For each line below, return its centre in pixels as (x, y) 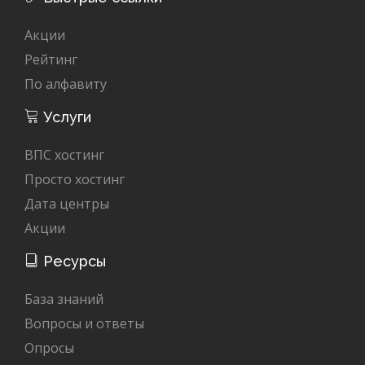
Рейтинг (51, 60)
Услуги (65, 117)
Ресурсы (73, 262)
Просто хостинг (75, 180)
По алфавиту (66, 84)
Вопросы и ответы (84, 324)
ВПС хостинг (64, 155)
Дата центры (67, 204)
